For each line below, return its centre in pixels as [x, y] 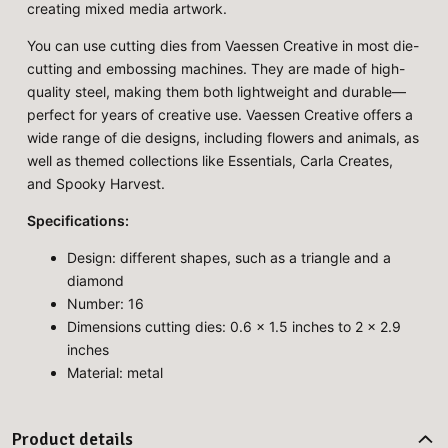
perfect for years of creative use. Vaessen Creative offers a [220, 115]
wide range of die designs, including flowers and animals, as [223, 138]
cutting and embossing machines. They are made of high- [216, 69]
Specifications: [78, 221]
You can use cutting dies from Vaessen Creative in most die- [223, 46]
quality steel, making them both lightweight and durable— [217, 92]
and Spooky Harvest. [96, 184]
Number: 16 [106, 304]
